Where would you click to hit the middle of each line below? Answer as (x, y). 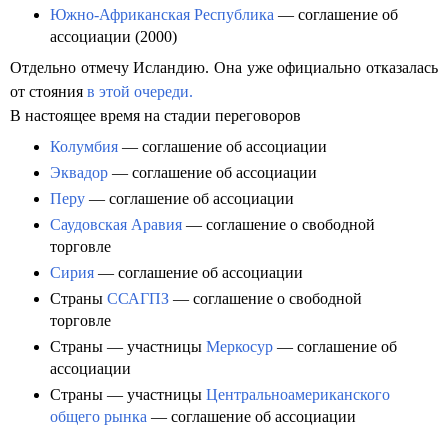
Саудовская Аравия (116, 225)
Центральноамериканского (298, 395)
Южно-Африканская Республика (162, 15)
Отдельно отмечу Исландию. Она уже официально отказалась (224, 68)
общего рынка (98, 417)
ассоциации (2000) (113, 37)
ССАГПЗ (138, 299)
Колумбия (84, 147)
